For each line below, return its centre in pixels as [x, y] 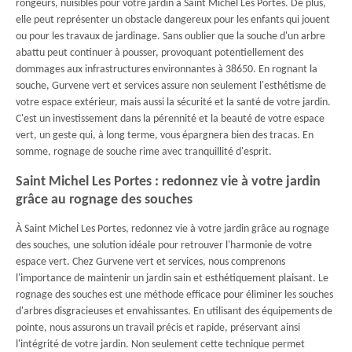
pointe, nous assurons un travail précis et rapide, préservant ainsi [158, 328]
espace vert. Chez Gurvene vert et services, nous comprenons [150, 262]
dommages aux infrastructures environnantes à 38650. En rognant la [167, 70]
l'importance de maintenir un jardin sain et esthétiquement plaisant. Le [172, 279]
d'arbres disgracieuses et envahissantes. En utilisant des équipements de [174, 312]
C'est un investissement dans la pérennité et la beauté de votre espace [170, 119]
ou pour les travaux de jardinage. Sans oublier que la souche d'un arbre [170, 37]
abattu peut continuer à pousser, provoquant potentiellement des [159, 53]
